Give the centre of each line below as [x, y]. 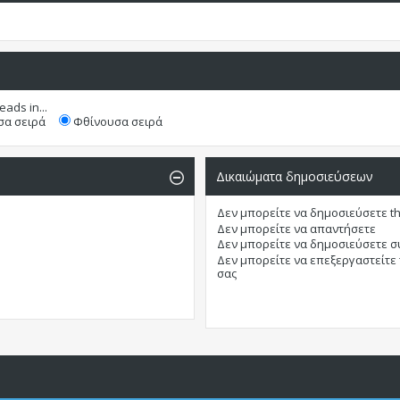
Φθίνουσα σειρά [116, 122]
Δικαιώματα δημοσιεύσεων [295, 177]
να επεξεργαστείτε [346, 259]
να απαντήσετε [334, 228]
